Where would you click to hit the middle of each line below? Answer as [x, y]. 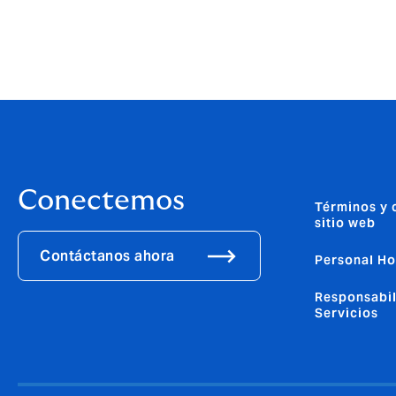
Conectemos [101, 201]
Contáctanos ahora [107, 255]
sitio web [345, 223]
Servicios [346, 313]
